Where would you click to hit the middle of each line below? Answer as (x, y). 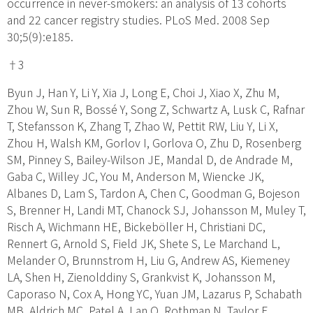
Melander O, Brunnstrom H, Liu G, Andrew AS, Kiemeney (148, 260)
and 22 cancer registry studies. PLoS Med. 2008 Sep (138, 19)
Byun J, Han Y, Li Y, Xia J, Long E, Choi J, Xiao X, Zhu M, (143, 92)
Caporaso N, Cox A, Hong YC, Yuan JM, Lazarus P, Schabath (154, 293)
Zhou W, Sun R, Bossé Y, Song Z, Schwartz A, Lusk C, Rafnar (156, 109)
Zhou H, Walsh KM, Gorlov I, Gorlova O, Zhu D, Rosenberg (154, 142)
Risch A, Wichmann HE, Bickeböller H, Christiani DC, (136, 226)
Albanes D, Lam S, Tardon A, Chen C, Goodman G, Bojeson (153, 192)
